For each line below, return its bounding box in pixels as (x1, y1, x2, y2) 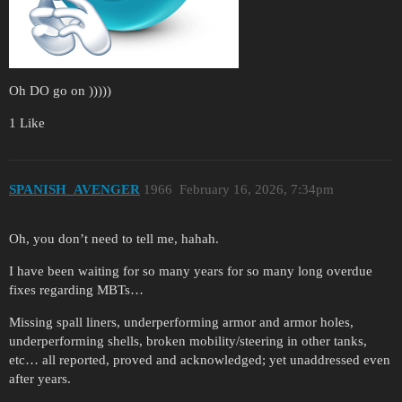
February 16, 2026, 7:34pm (179, 182, 334, 197)
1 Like (9, 115, 45, 130)
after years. (9, 371, 71, 386)
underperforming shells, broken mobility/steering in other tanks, (9, 333, 367, 348)
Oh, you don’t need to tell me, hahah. (9, 231, 219, 246)
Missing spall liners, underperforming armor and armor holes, (9, 314, 354, 329)
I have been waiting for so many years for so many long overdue (9, 263, 372, 278)
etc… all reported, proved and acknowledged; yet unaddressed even (9, 352, 390, 367)
